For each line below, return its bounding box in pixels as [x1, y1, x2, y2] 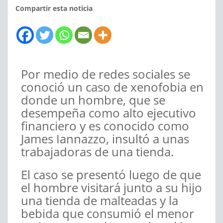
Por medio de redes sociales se [21, 66, 190, 83]
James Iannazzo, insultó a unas [21, 130, 189, 147]
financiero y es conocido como [21, 117, 189, 134]
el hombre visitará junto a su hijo [21, 179, 202, 196]
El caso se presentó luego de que [21, 166, 201, 183]
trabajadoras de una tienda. [21, 143, 174, 160]
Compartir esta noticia [15, 3, 93, 13]
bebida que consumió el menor [21, 205, 194, 222]
